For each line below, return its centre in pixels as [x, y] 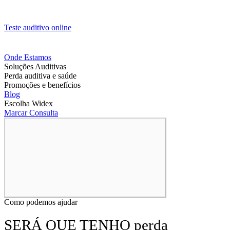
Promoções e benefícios [42, 85]
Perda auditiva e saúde [40, 76]
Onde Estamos [28, 57]
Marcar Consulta [31, 113]
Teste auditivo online [38, 28]
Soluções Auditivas [35, 67]
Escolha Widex [28, 104]
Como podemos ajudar [41, 202]
